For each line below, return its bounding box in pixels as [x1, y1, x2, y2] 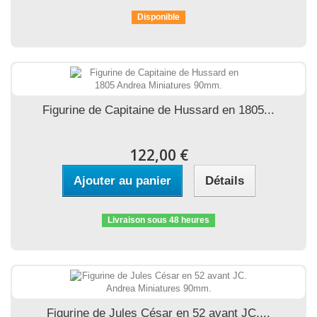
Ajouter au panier [73, 174, 171, 188]
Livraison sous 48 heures [108, 215, 209, 225]
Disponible [137, 12, 180, 22]
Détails [204, 174, 244, 188]
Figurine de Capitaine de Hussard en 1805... [42, 103, 275, 117]
